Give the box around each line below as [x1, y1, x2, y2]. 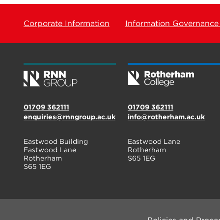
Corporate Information [24, 19, 110, 28]
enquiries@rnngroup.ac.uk [24, 113, 115, 121]
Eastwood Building [24, 137, 88, 145]
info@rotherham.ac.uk [128, 113, 205, 121]
